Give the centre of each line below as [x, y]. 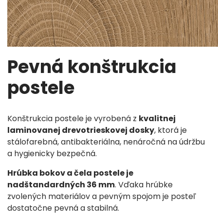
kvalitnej [157, 118]
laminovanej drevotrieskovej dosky [81, 130]
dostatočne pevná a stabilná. [64, 208]
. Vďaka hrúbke [144, 184]
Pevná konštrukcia [92, 67]
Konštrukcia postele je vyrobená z [73, 118]
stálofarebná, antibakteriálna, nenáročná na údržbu [106, 142]
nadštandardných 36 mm [61, 184]
